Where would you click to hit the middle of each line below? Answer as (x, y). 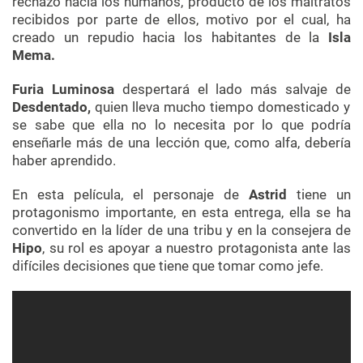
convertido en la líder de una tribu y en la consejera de (181, 231)
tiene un (324, 195)
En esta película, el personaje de (130, 195)
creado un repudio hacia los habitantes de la (170, 38)
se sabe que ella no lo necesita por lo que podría (181, 125)
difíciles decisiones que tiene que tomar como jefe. (168, 266)
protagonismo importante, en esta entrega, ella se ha (181, 213)
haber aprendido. (64, 161)
